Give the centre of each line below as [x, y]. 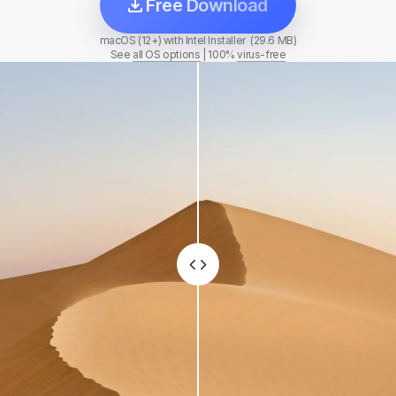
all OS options [167, 55]
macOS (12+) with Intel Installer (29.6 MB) [198, 41]
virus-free [262, 55]
